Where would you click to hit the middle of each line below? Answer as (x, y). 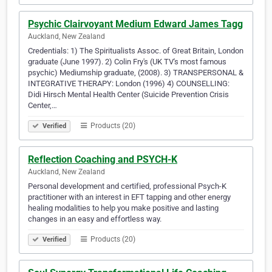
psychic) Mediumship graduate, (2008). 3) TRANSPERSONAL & (136, 73)
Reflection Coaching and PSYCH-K (103, 160)
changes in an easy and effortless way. (95, 219)
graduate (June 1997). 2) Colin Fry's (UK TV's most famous (127, 62)
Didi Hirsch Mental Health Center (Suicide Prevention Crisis (128, 95)
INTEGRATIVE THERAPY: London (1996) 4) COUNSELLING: (129, 84)
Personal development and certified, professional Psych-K (127, 186)
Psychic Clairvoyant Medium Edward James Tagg (135, 24)
